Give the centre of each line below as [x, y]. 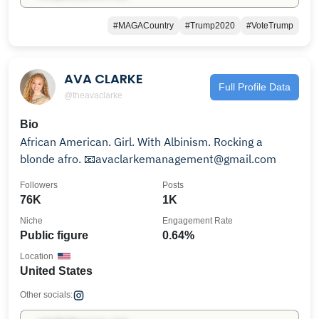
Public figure [54, 235]
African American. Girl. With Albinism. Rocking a [141, 142]
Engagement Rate [198, 221]
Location [37, 256]
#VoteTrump [270, 26]
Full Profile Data [255, 87]
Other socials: [46, 295]
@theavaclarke [93, 95]
